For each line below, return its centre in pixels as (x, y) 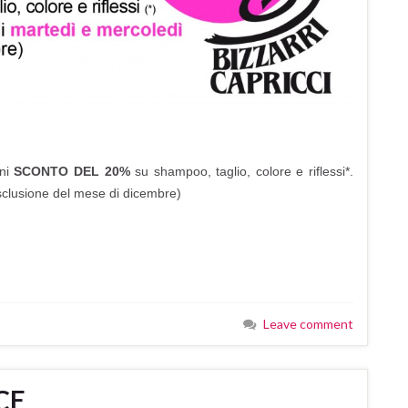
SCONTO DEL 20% (72, 171)
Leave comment (308, 323)
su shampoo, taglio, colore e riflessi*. (242, 171)
